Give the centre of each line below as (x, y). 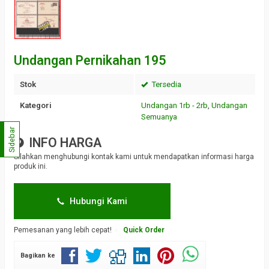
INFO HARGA (64, 143)
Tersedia (165, 84)
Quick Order (144, 230)
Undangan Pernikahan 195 (90, 60)
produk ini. (31, 166)
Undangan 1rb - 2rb (174, 105)
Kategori (36, 105)
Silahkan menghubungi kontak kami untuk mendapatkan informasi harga (134, 157)
